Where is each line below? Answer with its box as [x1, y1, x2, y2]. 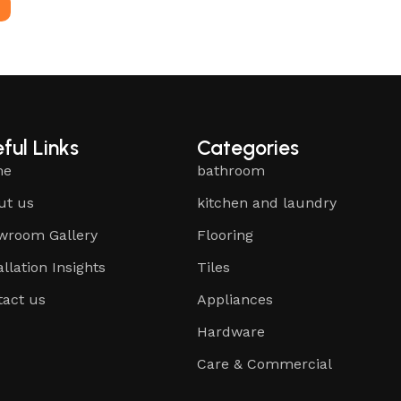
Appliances [197, 290, 274, 308]
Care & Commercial [197, 354, 333, 372]
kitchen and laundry [197, 193, 337, 211]
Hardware [197, 322, 266, 340]
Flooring [197, 226, 254, 243]
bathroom [197, 161, 266, 179]
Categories [197, 134, 300, 160]
